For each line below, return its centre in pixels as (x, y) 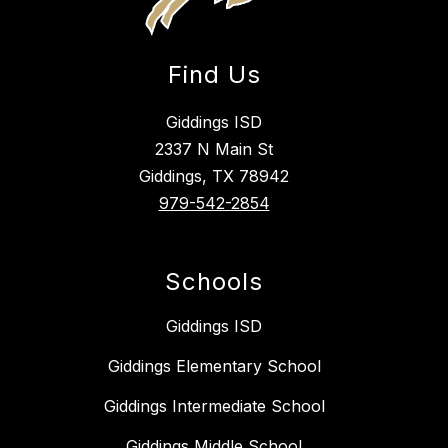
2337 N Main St (214, 149)
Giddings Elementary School (214, 366)
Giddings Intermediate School (214, 406)
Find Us (214, 75)
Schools (214, 282)
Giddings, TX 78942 (214, 176)
